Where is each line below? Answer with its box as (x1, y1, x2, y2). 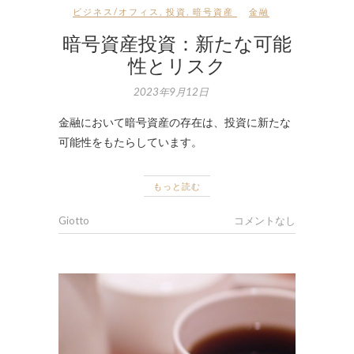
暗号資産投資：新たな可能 (62, 29, 292, 55)
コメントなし (234, 213, 296, 227)
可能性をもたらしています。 (58, 134, 202, 149)
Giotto (58, 213, 89, 227)
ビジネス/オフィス (73, 6, 160, 17)
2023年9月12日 (134, 85, 209, 98)
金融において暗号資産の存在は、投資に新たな (58, 115, 291, 129)
